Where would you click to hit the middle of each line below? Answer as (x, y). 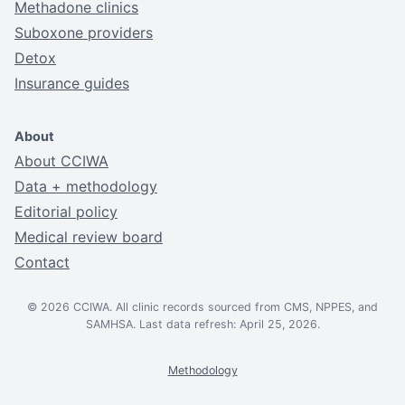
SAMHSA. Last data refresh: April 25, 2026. (202, 324)
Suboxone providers (84, 32)
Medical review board (89, 236)
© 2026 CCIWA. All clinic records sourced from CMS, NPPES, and (202, 306)
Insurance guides (72, 83)
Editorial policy (66, 211)
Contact (42, 262)
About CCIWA (61, 160)
